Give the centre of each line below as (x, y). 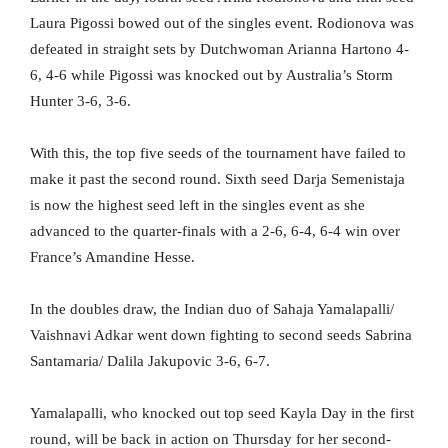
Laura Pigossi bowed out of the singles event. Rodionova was (222, 23)
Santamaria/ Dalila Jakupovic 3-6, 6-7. (150, 361)
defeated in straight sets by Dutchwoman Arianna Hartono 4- (219, 49)
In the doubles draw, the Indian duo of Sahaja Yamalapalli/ (212, 309)
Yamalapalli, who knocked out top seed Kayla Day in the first (222, 413)
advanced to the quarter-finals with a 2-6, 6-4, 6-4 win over (215, 231)
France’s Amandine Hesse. (112, 257)
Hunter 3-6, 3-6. (80, 101)
